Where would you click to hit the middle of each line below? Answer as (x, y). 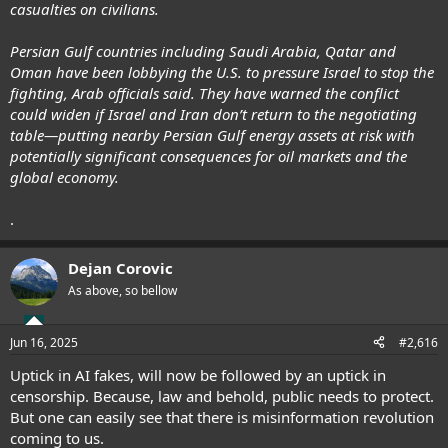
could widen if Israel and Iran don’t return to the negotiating (213, 114)
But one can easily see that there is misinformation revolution (222, 416)
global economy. (64, 177)
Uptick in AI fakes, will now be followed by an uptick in (198, 374)
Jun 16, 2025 (44, 342)
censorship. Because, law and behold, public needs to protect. (222, 395)
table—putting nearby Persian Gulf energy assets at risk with (212, 135)
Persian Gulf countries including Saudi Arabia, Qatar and (203, 51)
